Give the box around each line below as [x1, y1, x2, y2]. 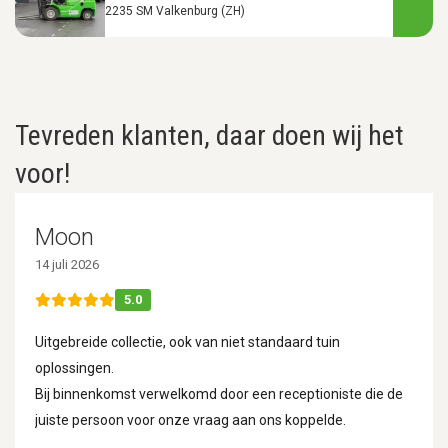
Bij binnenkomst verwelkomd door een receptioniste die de [35, 386, 403, 402]
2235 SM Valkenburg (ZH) [105, 4, 245, 18]
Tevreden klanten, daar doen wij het [15, 119, 404, 152]
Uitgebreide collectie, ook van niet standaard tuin [35, 334, 340, 350]
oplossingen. [35, 360, 114, 376]
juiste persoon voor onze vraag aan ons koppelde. [35, 412, 346, 428]
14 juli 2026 [35, 257, 99, 272]
